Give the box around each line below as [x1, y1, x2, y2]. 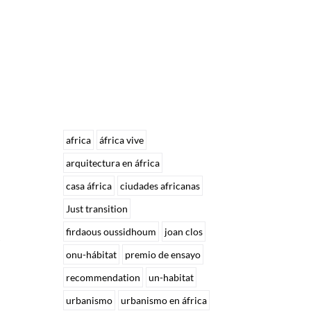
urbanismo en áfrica [121, 294, 208, 307]
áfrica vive [99, 134, 144, 146]
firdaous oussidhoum [66, 226, 157, 238]
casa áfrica [66, 180, 112, 192]
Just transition [66, 203, 128, 215]
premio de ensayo [125, 249, 201, 261]
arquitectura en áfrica [66, 157, 160, 169]
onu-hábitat [66, 249, 117, 261]
